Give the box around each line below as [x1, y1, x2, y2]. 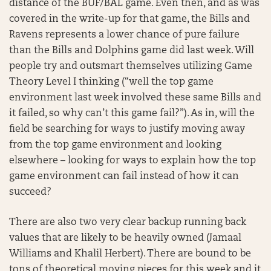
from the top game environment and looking [9, 140, 221, 150]
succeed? [9, 188, 51, 197]
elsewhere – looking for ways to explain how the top [9, 156, 256, 166]
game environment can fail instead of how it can [9, 172, 239, 181]
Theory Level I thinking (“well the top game [9, 77, 214, 87]
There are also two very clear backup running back [9, 218, 246, 227]
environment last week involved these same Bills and [9, 93, 261, 103]
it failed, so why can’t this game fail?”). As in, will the [9, 109, 255, 119]
